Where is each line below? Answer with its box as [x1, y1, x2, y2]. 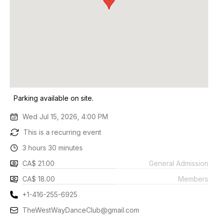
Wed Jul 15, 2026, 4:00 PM [22, 112, 109, 121]
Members [178, 174, 208, 183]
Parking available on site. [14, 94, 93, 102]
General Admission [149, 159, 208, 167]
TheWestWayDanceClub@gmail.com [22, 206, 140, 214]
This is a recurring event [23, 128, 101, 136]
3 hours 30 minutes [22, 144, 83, 152]
